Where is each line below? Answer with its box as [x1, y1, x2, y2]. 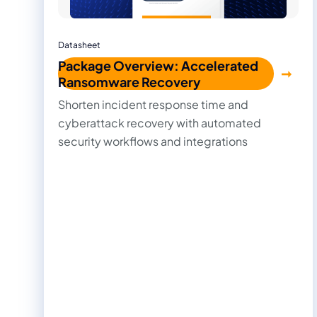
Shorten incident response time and [58, 96, 248, 112]
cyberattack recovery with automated [58, 115, 261, 130]
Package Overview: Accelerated [58, 57, 258, 74]
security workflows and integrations [58, 133, 248, 149]
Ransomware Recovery [58, 73, 201, 90]
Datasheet [58, 39, 100, 50]
